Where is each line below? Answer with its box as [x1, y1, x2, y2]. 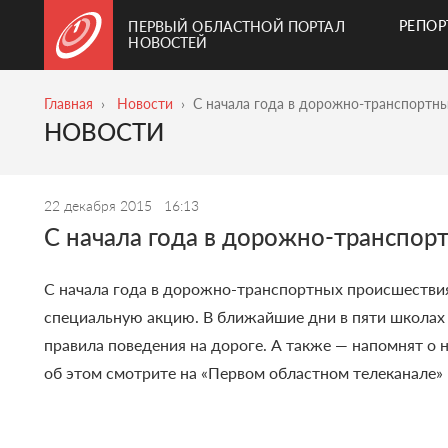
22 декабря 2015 [44, 197, 157, 215]
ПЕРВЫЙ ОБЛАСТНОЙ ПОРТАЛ [128, 18, 345, 35]
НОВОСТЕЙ [128, 34, 208, 51]
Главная [44, 95, 94, 112]
